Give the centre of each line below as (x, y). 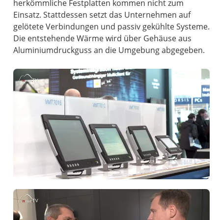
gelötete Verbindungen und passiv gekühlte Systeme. (112, 27)
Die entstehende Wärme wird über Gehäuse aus (103, 39)
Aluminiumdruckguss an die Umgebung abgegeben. (109, 50)
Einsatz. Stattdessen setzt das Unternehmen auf (102, 15)
